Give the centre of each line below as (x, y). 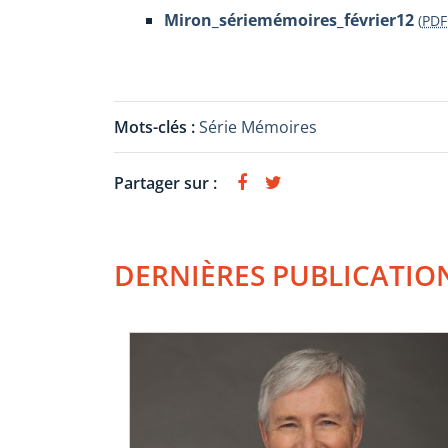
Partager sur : (165, 183)
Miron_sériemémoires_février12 (289, 20)
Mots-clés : (156, 127)
